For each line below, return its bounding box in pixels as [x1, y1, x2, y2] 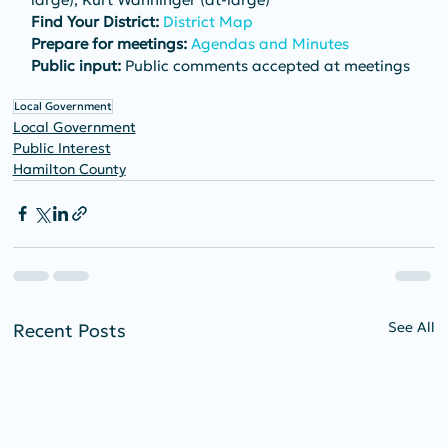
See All [388, 317, 436, 336]
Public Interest [12, 138, 111, 157]
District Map [162, 11, 253, 31]
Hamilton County [12, 159, 126, 178]
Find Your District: [30, 11, 159, 31]
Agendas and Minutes [190, 33, 349, 53]
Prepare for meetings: [30, 33, 187, 53]
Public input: [30, 55, 121, 75]
